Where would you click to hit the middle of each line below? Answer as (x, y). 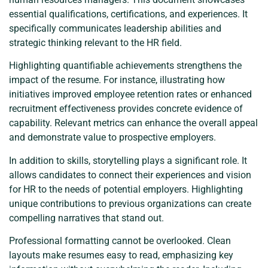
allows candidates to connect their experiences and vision (130, 175)
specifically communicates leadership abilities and (115, 28)
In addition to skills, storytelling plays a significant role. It (128, 160)
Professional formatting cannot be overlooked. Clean (120, 240)
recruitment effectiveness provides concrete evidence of (126, 109)
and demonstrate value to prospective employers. (112, 138)
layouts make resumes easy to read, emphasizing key (121, 255)
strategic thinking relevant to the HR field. (95, 42)
